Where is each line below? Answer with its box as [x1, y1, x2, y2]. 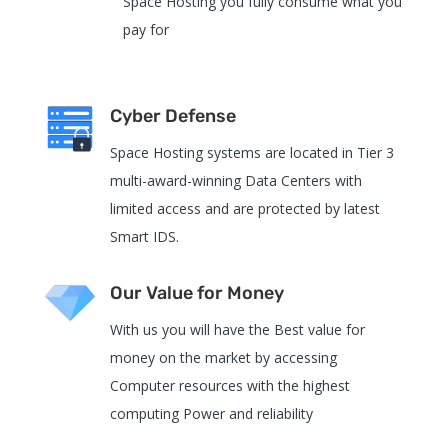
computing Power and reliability [109, 403, 313, 423]
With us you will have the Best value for [109, 319, 365, 339]
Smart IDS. [109, 226, 179, 246]
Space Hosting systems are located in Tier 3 [109, 142, 394, 162]
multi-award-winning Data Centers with [109, 170, 362, 190]
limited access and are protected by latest [109, 198, 380, 218]
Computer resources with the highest [109, 375, 350, 395]
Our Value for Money [109, 281, 284, 304]
